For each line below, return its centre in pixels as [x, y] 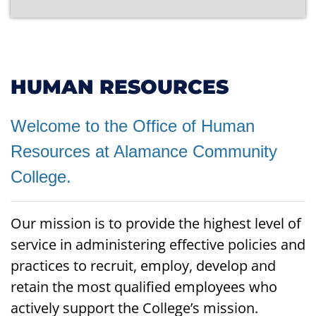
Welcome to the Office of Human [133, 126]
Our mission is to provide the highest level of [156, 223]
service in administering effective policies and [158, 244]
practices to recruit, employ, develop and [143, 266]
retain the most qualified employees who [144, 287]
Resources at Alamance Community [144, 151]
